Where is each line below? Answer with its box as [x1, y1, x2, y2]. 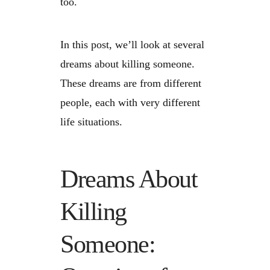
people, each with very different [60, 96, 200, 109]
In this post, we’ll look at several [60, 39, 204, 51]
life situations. [60, 116, 122, 128]
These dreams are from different [60, 77, 201, 90]
